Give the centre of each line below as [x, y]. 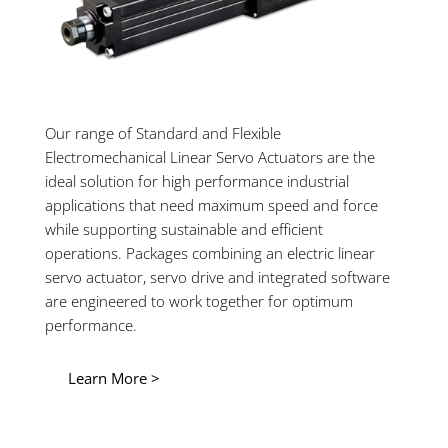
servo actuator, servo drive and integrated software [217, 277]
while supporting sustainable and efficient [184, 229]
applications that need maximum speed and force [211, 205]
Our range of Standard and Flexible [163, 133]
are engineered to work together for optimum [199, 301]
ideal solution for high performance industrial [197, 181]
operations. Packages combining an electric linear [210, 253]
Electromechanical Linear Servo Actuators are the [210, 157]
